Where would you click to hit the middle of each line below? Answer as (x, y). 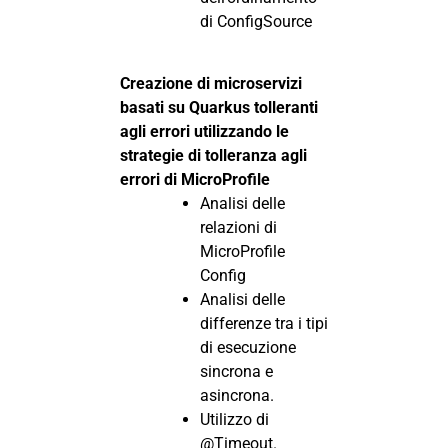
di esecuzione (248, 348)
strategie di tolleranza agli (213, 156)
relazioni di (238, 228)
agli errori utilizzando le (204, 132)
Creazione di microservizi (211, 84)
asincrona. (237, 396)
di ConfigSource (256, 21)
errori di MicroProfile (195, 180)
